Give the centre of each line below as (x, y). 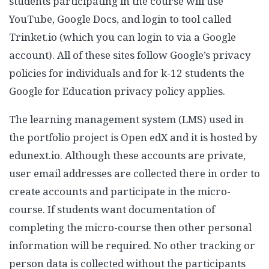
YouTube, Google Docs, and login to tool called (120, 19)
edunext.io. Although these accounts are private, (127, 156)
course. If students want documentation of (112, 210)
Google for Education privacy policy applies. (117, 91)
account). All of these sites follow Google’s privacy (130, 55)
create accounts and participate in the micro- (120, 192)
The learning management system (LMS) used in (126, 119)
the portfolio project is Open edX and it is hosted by (133, 138)
